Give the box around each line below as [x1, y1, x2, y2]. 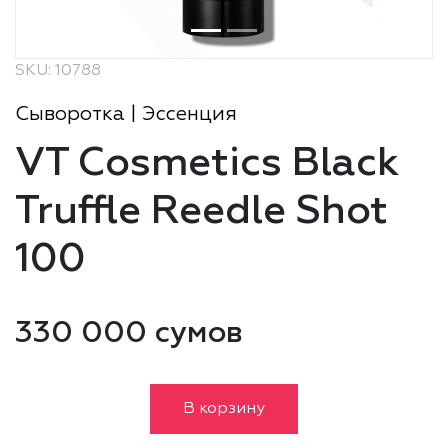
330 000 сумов [15, 319, 243, 350]
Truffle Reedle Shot [15, 192, 388, 233]
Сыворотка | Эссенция [15, 104, 237, 124]
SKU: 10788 [15, 63, 101, 79]
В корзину [183, 401, 265, 418]
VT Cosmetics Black [15, 144, 400, 185]
